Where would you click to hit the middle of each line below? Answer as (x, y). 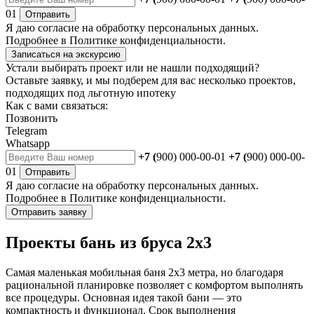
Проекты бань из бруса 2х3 (109, 243)
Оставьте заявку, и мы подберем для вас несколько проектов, (151, 81)
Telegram (26, 131)
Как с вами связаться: (57, 106)
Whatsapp (28, 144)
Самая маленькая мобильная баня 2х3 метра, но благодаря (144, 272)
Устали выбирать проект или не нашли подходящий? (132, 68)
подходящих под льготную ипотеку (91, 93)
